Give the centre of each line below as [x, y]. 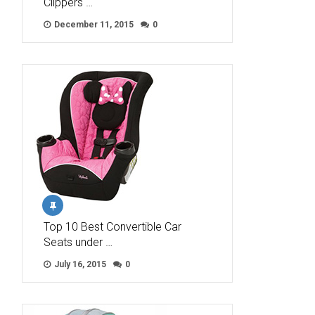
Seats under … [78, 243]
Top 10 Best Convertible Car [112, 227]
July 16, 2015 [79, 265]
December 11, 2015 [93, 25]
